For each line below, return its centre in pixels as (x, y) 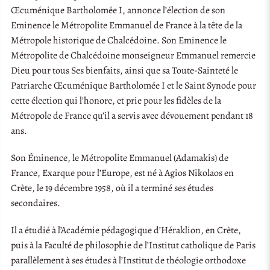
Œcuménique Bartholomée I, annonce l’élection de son (118, 10)
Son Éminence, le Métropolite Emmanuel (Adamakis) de (120, 158)
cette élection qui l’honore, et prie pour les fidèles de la (116, 100)
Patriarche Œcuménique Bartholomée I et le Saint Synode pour (134, 85)
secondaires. (36, 203)
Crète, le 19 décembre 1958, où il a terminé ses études (112, 188)
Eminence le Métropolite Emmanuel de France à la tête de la (127, 25)
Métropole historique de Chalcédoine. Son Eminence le (119, 40)
